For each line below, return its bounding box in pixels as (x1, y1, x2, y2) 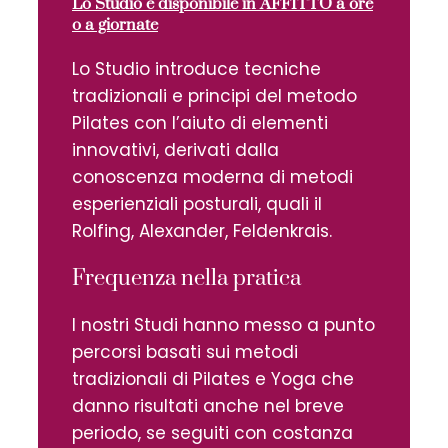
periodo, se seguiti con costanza (72, 420, 353, 445)
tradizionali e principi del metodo (72, 83, 357, 108)
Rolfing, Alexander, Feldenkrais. (72, 218, 332, 243)
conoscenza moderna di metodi (72, 164, 353, 189)
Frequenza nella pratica (72, 264, 301, 292)
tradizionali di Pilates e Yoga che (72, 366, 354, 391)
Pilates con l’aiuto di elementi (72, 110, 328, 135)
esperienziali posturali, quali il (72, 191, 322, 216)
